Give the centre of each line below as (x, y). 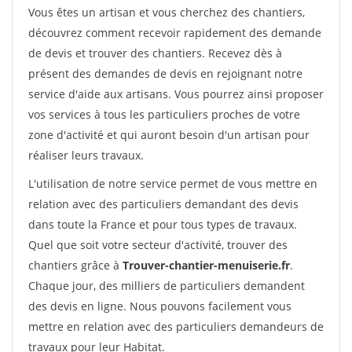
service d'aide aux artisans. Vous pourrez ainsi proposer (176, 94)
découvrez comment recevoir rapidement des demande (175, 33)
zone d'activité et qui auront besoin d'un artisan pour (169, 135)
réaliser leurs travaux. (86, 155)
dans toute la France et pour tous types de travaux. (163, 224)
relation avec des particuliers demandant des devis (163, 204)
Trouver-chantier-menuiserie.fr (206, 265)
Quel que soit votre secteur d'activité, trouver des (158, 245)
